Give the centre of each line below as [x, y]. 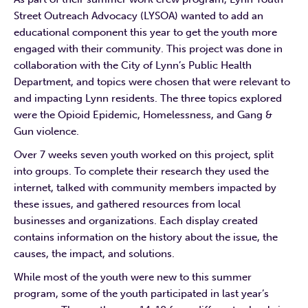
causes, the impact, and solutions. [96, 253]
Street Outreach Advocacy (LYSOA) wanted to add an [139, 15]
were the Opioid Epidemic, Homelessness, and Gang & [143, 114]
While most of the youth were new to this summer [133, 277]
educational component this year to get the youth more [145, 32]
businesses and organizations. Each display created [136, 220]
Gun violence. [46, 131]
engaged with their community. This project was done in [148, 48]
